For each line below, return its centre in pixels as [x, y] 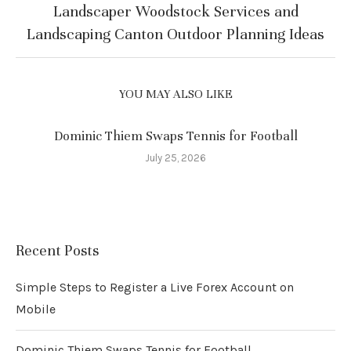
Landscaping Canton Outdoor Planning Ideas [175, 34]
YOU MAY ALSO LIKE [175, 94]
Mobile [36, 309]
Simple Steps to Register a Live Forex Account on [155, 287]
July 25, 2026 [175, 157]
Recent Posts [57, 250]
